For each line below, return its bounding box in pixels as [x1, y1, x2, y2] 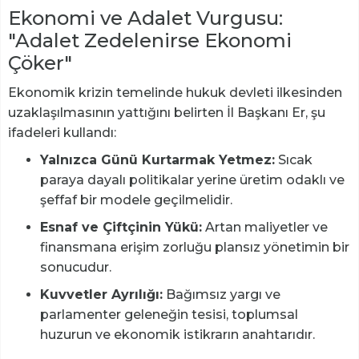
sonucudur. [40, 259, 111, 275]
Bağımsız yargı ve [163, 286, 280, 302]
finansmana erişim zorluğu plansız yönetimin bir [40, 239, 349, 255]
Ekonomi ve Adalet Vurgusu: [8, 6, 283, 30]
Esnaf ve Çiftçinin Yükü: [40, 219, 202, 235]
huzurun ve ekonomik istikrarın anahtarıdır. [40, 326, 315, 342]
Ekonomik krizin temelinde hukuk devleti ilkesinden [8, 84, 342, 100]
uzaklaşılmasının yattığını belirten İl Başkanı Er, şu [8, 104, 325, 120]
